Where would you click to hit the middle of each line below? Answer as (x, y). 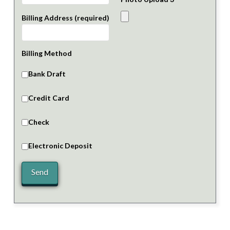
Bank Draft (47, 73)
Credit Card (49, 98)
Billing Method (46, 53)
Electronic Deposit (60, 146)
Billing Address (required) (65, 17)
